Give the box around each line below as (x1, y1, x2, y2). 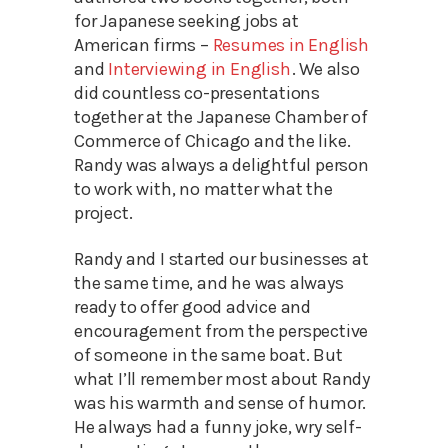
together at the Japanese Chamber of (74, 105, 368, 128)
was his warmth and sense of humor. (74, 391, 367, 414)
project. (74, 201, 133, 224)
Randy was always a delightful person (74, 153, 369, 176)
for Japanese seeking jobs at (74, 9, 299, 32)
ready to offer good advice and (74, 295, 312, 318)
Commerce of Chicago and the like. (74, 129, 351, 152)
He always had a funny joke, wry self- (74, 415, 362, 438)
